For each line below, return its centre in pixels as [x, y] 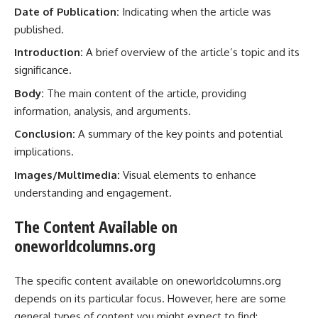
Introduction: [49, 52]
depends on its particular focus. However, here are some [150, 298]
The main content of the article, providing [145, 93]
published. [39, 29]
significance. [43, 70]
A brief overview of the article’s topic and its [191, 52]
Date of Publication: [67, 11]
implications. [44, 152]
